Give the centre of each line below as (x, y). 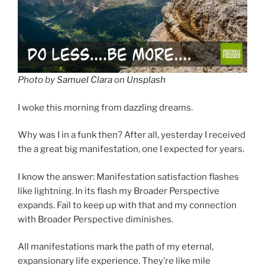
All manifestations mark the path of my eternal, (116, 247)
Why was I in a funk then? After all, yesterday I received (132, 135)
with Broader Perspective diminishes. (96, 219)
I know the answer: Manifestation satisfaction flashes (128, 177)
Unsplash (146, 80)
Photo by (37, 80)
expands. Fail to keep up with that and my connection (127, 205)
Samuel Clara (85, 80)
